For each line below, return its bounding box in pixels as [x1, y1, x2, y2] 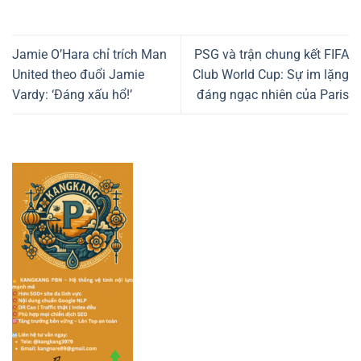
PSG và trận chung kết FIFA [194, 46, 349, 62]
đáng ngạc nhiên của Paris [197, 86, 349, 102]
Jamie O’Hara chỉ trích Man [12, 46, 167, 62]
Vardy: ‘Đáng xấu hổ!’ [12, 86, 132, 102]
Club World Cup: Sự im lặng [193, 66, 349, 82]
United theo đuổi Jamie [12, 66, 144, 82]
